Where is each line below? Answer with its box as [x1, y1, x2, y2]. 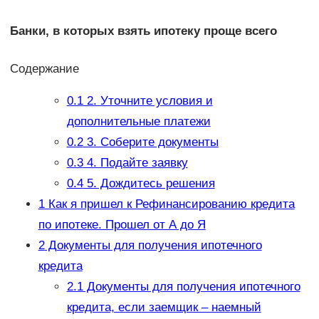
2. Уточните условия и [83, 94, 213, 108]
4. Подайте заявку [83, 156, 188, 170]
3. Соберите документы [83, 135, 219, 150]
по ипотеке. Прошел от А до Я [38, 218, 206, 232]
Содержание [9, 61, 79, 75]
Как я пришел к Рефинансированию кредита [44, 197, 295, 211]
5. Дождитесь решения [83, 177, 215, 191]
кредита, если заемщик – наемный [66, 300, 261, 315]
